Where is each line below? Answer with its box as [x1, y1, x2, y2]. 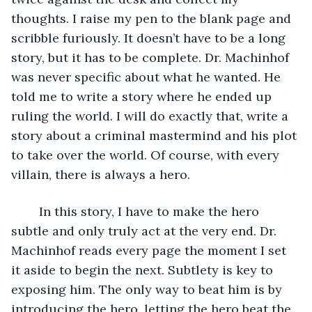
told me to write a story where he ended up [11, 88, 275, 104]
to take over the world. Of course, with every [11, 146, 283, 163]
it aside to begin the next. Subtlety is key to [11, 261, 276, 278]
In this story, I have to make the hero [25, 203, 39, 219]
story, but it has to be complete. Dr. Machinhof [11, 49, 292, 65]
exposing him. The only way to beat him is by [11, 281, 286, 297]
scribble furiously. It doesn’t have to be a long [11, 29, 289, 46]
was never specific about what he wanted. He [11, 68, 284, 85]
